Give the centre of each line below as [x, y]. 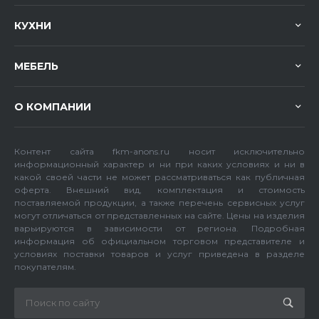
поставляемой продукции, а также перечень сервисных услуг [159, 203]
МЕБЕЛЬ [36, 66]
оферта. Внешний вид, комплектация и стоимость [159, 190]
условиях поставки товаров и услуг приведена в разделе [159, 254]
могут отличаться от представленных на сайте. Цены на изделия [159, 215]
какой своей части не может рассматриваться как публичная [159, 177]
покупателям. [45, 267]
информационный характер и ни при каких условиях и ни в [159, 164]
